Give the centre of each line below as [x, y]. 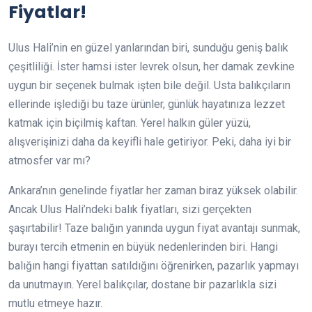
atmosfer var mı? [49, 161]
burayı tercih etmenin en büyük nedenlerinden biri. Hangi [143, 247]
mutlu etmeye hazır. [55, 303]
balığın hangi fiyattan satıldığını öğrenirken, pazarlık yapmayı [154, 266]
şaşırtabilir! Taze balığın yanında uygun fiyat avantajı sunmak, [154, 228]
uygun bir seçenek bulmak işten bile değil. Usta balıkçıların [149, 85]
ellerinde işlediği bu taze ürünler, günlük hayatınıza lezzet [147, 104]
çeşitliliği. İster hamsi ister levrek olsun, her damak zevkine [151, 67]
